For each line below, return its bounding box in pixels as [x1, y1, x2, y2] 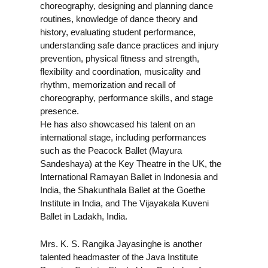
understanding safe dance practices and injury [40, 39, 220, 50]
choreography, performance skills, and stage [40, 92, 214, 103]
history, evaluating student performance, [40, 26, 196, 37]
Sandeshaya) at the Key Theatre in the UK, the [40, 158, 222, 169]
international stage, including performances [40, 132, 207, 142]
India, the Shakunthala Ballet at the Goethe [40, 184, 206, 195]
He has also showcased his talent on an [40, 118, 196, 129]
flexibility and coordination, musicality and [40, 66, 201, 77]
